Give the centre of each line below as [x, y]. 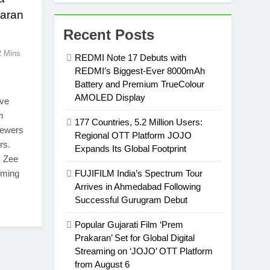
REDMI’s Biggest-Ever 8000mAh [140, 71]
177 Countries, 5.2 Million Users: [139, 122]
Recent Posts [109, 35]
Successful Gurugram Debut [131, 200]
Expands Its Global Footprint [131, 149]
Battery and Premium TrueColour [140, 84]
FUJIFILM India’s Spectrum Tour [139, 173]
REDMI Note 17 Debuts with [131, 58]
